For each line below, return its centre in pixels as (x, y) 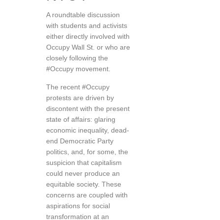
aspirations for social (78, 206)
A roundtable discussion (83, 15)
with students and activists (87, 26)
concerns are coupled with (87, 195)
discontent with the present (88, 109)
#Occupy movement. (78, 69)
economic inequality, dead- (88, 130)
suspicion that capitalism (84, 163)
